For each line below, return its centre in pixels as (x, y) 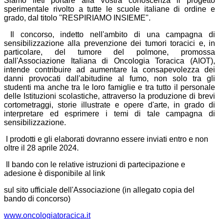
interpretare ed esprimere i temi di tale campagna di (109, 114)
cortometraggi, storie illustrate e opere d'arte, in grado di (109, 105)
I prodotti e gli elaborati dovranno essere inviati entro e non (107, 139)
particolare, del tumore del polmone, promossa (109, 52)
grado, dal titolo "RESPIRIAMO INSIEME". (77, 18)
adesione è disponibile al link (55, 174)
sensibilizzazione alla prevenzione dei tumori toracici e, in (109, 44)
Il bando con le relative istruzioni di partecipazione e (95, 165)
